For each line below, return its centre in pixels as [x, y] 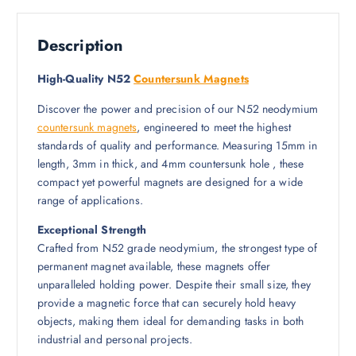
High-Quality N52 [85, 79]
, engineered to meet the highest [214, 127]
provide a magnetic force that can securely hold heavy [166, 302]
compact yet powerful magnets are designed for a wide [170, 182]
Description [80, 46]
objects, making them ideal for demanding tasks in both [170, 321]
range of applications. [90, 200]
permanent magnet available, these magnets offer [154, 266]
